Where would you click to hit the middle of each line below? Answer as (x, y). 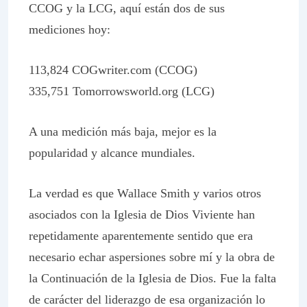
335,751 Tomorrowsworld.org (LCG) (122, 91)
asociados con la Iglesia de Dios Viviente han (142, 214)
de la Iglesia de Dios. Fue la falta (192, 278)
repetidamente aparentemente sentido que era (141, 236)
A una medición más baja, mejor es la (123, 132)
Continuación (74, 278)
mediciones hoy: (70, 29)
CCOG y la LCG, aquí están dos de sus (127, 8)
